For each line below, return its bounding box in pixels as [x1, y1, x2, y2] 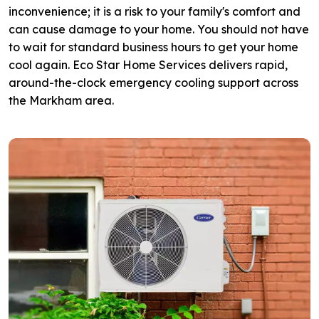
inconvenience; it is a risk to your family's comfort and [9, 4, 300, 19]
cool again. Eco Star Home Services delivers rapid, [9, 57, 288, 72]
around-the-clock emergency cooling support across [9, 75, 298, 90]
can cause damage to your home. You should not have [9, 21, 309, 36]
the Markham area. [9, 93, 114, 108]
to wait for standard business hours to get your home [9, 39, 298, 54]
